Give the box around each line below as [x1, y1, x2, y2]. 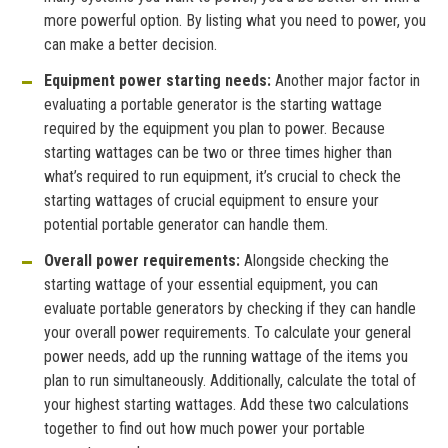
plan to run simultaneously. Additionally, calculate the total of [44, 370, 416, 390]
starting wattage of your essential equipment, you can [44, 274, 378, 294]
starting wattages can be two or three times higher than [44, 142, 392, 162]
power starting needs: [115, 70, 271, 90]
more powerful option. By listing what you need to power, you [44, 10, 426, 30]
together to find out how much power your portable [44, 418, 365, 438]
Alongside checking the [240, 250, 389, 270]
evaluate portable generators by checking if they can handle [44, 298, 416, 318]
